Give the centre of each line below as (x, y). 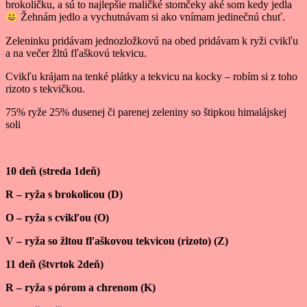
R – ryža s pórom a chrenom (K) (81, 287)
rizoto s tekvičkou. (45, 88)
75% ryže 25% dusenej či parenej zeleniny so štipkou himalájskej (146, 112)
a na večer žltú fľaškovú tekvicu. (76, 53)
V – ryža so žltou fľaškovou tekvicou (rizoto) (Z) (117, 241)
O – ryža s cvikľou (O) (57, 217)
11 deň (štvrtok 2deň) (54, 264)
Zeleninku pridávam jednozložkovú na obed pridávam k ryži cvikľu (152, 40)
